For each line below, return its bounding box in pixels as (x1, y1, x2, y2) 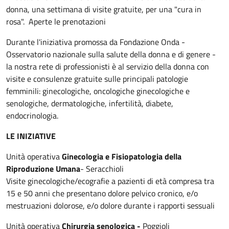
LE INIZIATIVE (6, 129, 56, 142)
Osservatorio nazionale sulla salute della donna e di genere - (6, 48, 216, 60)
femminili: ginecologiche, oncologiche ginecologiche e (6, 84, 190, 97)
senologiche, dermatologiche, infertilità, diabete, (6, 97, 173, 109)
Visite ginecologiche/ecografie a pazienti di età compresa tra (6, 174, 214, 187)
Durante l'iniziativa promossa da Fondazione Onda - (6, 35, 185, 48)
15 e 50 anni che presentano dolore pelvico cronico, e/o (6, 187, 198, 199)
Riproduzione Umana (6, 162, 80, 175)
